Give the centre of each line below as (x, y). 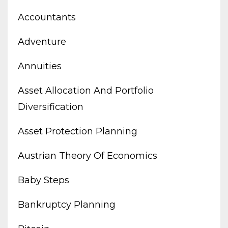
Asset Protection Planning (78, 131)
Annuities (40, 66)
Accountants (47, 17)
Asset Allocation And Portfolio (86, 90)
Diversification (51, 107)
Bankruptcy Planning (67, 204)
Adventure (42, 41)
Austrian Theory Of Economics (88, 155)
